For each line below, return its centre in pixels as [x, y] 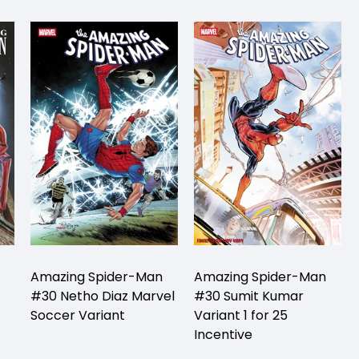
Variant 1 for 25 [241, 315]
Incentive [223, 334]
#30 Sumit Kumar [249, 296]
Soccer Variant [78, 315]
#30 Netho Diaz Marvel [103, 296]
